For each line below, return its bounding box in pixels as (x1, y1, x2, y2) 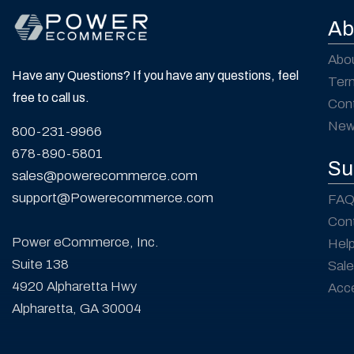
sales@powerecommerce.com (12, 168, 198, 184)
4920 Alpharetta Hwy (12, 279, 137, 295)
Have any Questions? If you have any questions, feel (12, 69, 299, 83)
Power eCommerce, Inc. (12, 235, 159, 250)
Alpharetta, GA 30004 (12, 301, 141, 317)
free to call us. (12, 91, 89, 105)
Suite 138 (12, 257, 69, 273)
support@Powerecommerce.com (12, 190, 213, 206)
